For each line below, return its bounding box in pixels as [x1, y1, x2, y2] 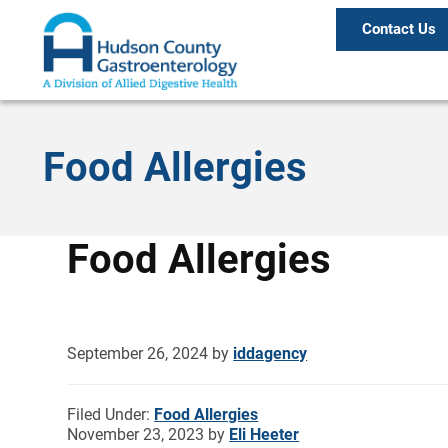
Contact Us [361, 20, 436, 38]
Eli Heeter [229, 424, 300, 444]
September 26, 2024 [67, 343, 209, 363]
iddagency [233, 343, 308, 363]
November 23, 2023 [67, 424, 205, 444]
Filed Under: [67, 404, 155, 424]
